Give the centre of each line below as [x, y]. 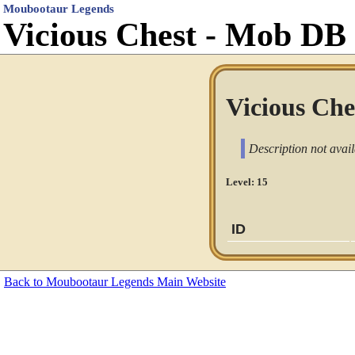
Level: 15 [247, 181]
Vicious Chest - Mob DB [175, 35]
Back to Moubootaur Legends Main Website [115, 281]
